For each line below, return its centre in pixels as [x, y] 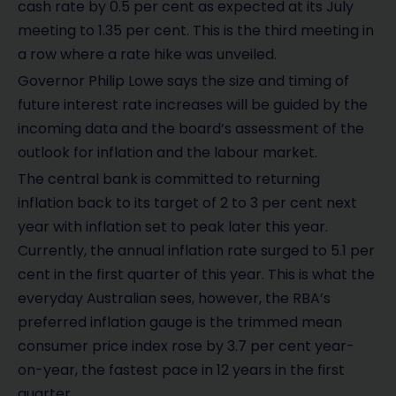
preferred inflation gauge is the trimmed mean [180, 323]
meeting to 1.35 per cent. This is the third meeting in [196, 30]
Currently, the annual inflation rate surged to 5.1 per [196, 251]
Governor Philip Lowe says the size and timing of [183, 81]
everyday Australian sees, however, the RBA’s [174, 299]
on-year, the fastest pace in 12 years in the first [181, 370]
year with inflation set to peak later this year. [173, 227]
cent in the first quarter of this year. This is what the [196, 275]
